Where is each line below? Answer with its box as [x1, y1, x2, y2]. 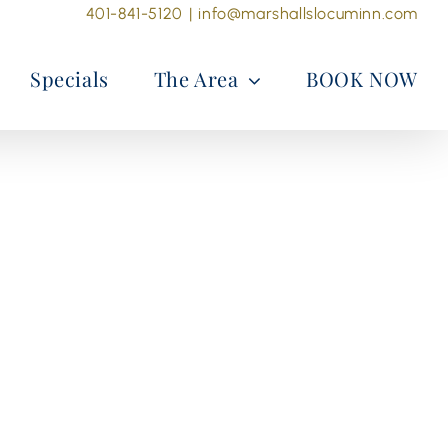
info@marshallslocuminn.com [198, 4, 418, 23]
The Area [153, 65, 239, 92]
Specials [29, 65, 109, 92]
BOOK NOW [306, 65, 418, 92]
